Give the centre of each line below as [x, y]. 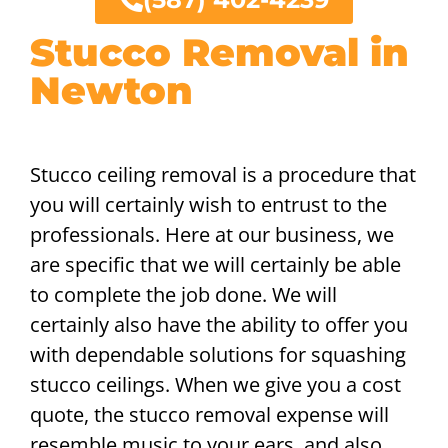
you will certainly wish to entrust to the [208, 205]
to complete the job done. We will [183, 295]
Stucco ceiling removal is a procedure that [223, 175]
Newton [111, 91]
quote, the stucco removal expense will [209, 415]
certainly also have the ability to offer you [219, 325]
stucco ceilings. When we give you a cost [215, 385]
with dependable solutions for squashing [218, 355]
